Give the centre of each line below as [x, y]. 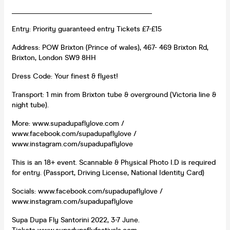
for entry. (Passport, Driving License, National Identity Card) [108, 172]
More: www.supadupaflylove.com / [68, 123]
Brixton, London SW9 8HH [54, 57]
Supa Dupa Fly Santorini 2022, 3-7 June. [76, 220]
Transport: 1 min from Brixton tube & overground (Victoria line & [114, 94]
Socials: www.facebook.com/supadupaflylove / [87, 191]
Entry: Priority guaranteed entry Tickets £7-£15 [88, 29]
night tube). [30, 105]
